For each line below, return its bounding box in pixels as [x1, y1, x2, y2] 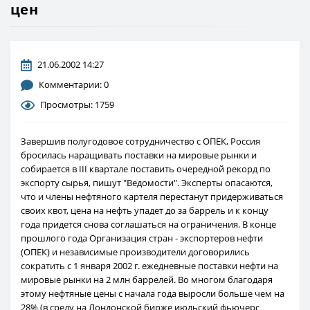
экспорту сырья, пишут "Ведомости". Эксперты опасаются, [21, 176, 273, 190]
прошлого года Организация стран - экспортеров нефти [21, 232, 263, 245]
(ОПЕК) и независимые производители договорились [21, 246, 250, 259]
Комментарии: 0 [39, 78, 109, 91]
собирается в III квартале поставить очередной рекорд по [21, 163, 271, 176]
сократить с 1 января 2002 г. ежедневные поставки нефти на [21, 259, 278, 273]
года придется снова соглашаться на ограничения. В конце [21, 218, 276, 231]
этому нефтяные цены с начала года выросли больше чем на [21, 287, 284, 300]
